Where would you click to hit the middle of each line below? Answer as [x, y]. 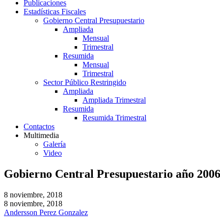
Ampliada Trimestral [114, 100]
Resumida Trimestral [114, 118]
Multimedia [41, 135]
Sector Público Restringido [85, 82]
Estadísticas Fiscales [55, 12]
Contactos [39, 126]
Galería [55, 144]
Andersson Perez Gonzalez [46, 212]
